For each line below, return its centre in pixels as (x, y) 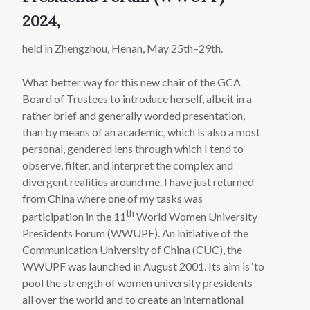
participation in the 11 (74, 217)
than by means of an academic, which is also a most (142, 132)
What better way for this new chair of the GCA (132, 82)
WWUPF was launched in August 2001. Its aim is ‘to (144, 266)
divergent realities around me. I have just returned (138, 182)
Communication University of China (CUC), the (133, 250)
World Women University (196, 217)
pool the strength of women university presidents (138, 283)
